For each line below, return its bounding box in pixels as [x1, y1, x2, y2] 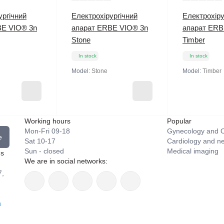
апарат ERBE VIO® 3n [71, 23, 148, 32]
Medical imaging [167, 146, 218, 155]
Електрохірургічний [71, 11, 137, 20]
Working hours [24, 116, 70, 125]
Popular [167, 116, 191, 125]
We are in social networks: [24, 156, 107, 165]
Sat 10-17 [24, 136, 55, 145]
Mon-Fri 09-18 [24, 126, 70, 135]
